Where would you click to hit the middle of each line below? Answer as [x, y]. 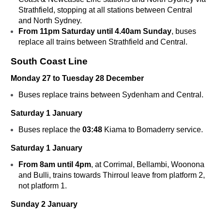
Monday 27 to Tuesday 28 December [77, 78]
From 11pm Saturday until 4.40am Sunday [95, 31]
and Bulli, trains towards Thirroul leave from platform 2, [112, 175]
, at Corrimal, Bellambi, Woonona [148, 165]
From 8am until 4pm [55, 165]
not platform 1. [44, 186]
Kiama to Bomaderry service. [154, 130]
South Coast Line [49, 62]
